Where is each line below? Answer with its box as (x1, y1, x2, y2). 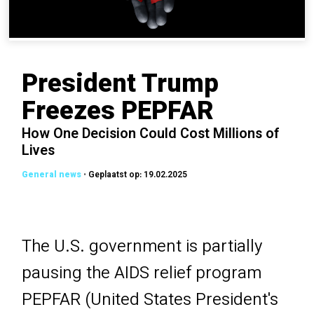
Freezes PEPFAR (22, 93, 214, 133)
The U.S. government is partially (22, 233, 263, 261)
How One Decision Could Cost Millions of (22, 124, 280, 146)
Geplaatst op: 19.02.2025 (88, 169, 188, 182)
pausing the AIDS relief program (22, 260, 262, 287)
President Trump (22, 66, 219, 106)
